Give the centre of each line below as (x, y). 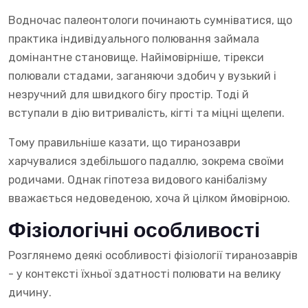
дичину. (30, 293)
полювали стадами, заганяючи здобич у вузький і (142, 76)
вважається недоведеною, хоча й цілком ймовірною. (149, 199)
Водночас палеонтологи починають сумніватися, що (150, 21)
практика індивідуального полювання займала (134, 39)
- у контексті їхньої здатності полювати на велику (145, 274)
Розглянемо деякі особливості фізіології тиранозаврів (153, 256)
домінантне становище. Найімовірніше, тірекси (136, 58)
